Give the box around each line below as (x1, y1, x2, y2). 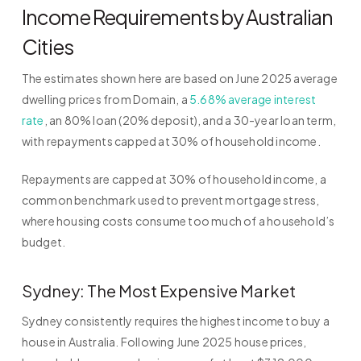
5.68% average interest (189, 92, 317, 107)
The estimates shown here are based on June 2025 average (21, 71, 338, 86)
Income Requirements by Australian (21, 4, 333, 31)
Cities (21, 34, 73, 60)
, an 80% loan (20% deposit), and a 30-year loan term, (44, 113, 337, 128)
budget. (21, 234, 66, 250)
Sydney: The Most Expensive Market (21, 280, 296, 301)
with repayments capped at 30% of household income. (21, 134, 321, 149)
